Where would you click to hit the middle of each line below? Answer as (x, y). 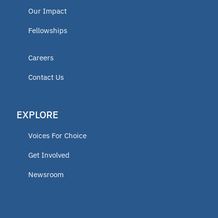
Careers (41, 57)
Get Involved (49, 155)
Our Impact (47, 11)
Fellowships (48, 30)
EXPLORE (37, 114)
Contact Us (46, 77)
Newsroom (46, 174)
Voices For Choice (57, 135)
